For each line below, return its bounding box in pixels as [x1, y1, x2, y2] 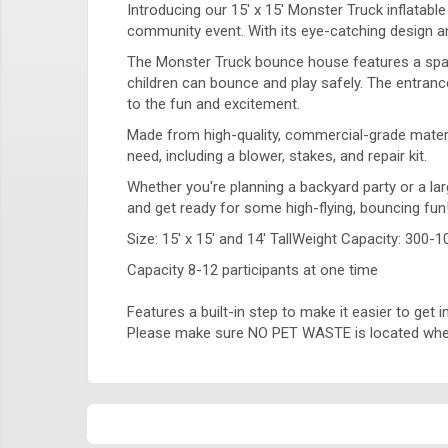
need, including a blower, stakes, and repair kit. [127, 146, 427, 165]
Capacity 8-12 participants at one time [127, 260, 382, 279]
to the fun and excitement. [127, 94, 300, 113]
